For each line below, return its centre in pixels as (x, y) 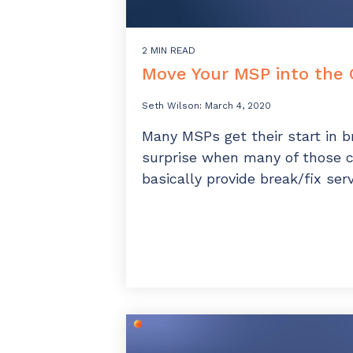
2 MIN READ (169, 51)
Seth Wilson (171, 106)
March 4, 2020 (238, 106)
